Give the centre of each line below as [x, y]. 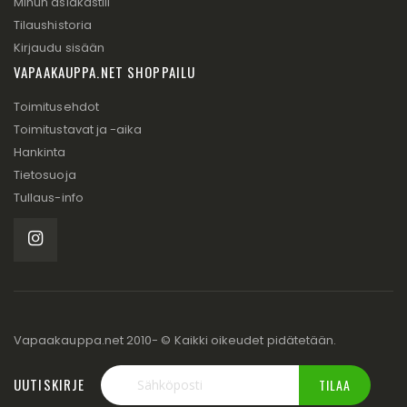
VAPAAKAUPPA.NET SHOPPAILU [105, 71]
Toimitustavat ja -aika [78, 129]
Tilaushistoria [53, 25]
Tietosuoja [45, 174]
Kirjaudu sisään [59, 47]
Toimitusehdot [56, 106]
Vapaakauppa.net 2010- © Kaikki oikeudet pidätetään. [175, 340]
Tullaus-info [49, 197]
